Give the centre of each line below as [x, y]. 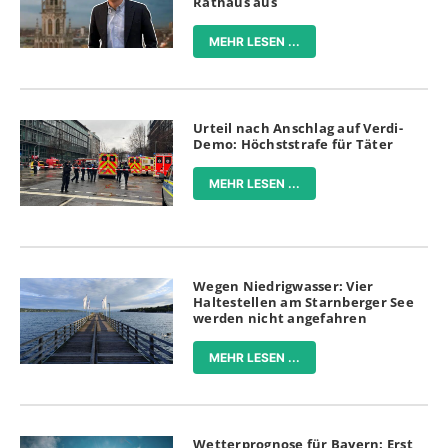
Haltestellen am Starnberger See [303, 302]
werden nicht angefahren [280, 318]
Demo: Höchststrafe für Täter [293, 143]
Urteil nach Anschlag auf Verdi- [298, 127]
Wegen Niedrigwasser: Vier [283, 286]
